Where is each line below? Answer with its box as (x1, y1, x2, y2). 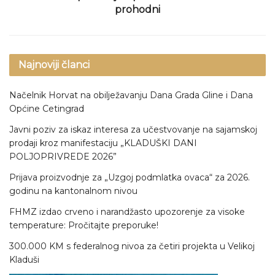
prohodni (115, 3, 160, 15)
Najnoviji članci (18, 58, 90, 71)
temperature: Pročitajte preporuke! (9, 219, 158, 231)
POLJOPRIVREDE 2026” (9, 150, 117, 162)
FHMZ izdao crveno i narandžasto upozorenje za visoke (9, 206, 245, 217)
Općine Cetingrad (9, 103, 84, 114)
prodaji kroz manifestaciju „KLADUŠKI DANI (9, 137, 197, 149)
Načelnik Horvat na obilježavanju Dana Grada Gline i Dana (9, 89, 253, 101)
